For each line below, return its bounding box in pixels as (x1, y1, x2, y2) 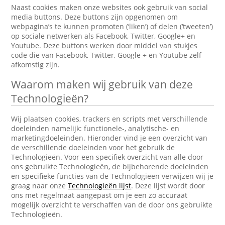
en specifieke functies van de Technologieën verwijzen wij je (11, 171, 214, 181)
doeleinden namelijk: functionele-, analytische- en (11, 124, 180, 133)
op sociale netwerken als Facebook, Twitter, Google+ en (11, 31, 196, 41)
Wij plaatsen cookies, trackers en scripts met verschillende (11, 114, 208, 124)
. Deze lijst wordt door (131, 181, 205, 190)
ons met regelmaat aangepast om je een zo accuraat (11, 190, 188, 200)
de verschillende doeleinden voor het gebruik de (11, 143, 175, 152)
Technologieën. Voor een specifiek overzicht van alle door (11, 152, 204, 162)
